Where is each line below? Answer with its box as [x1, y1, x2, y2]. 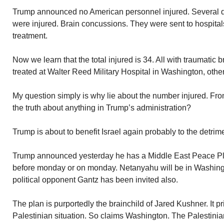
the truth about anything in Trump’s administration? [12, 103, 191, 112]
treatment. [12, 31, 47, 40]
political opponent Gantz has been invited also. [12, 175, 178, 184]
